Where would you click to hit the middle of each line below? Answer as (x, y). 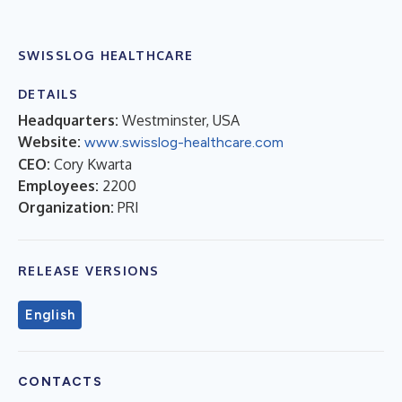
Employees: (58, 185)
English (50, 315)
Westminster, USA (181, 120)
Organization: (66, 207)
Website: (49, 141)
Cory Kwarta (93, 164)
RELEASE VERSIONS (89, 270)
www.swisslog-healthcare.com (184, 142)
